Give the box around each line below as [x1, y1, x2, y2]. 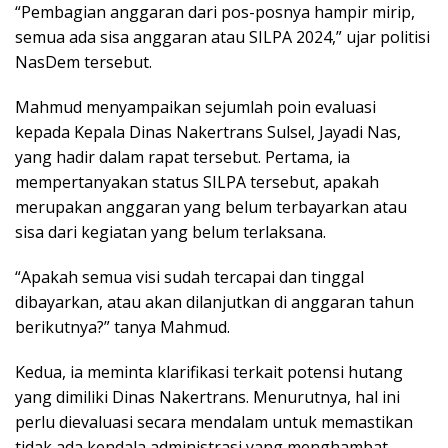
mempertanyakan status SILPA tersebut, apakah [15, 171, 379, 194]
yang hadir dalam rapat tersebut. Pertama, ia [15, 146, 350, 169]
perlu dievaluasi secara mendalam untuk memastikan [15, 411, 413, 434]
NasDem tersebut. [15, 51, 152, 74]
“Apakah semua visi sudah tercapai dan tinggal [15, 266, 364, 289]
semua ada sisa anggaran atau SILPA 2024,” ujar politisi [15, 26, 430, 49]
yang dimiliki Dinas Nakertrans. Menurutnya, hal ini [15, 386, 400, 409]
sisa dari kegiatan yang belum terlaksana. [15, 221, 326, 244]
